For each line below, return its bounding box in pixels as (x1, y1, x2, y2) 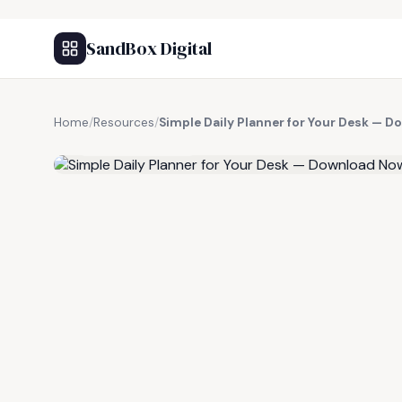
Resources (93, 115, 154, 130)
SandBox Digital (86, 36, 212, 61)
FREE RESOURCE (96, 135, 189, 150)
